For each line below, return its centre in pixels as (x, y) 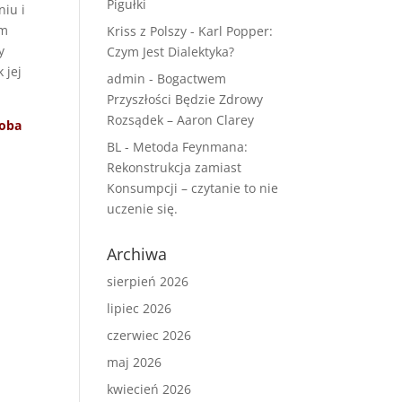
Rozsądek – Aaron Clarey (181, 120)
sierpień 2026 (148, 281)
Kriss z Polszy (147, 31)
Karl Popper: (236, 31)
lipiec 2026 (140, 308)
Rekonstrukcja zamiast (175, 167)
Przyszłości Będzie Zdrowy (185, 99)
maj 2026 (135, 362)
